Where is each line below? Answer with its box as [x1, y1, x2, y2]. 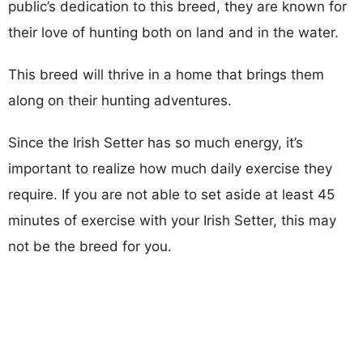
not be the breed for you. [8, 237, 172, 254]
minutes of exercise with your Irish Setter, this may [8, 211, 336, 228]
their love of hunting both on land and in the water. [8, 23, 339, 41]
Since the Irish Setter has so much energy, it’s [8, 134, 303, 151]
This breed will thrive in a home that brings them [8, 66, 324, 83]
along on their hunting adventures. [8, 92, 232, 109]
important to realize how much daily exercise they [8, 160, 332, 177]
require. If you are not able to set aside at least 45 [8, 186, 335, 203]
